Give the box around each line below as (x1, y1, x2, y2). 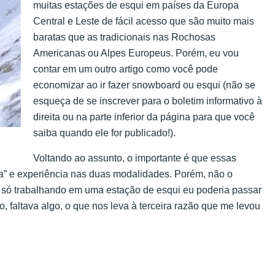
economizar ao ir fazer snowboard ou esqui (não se (33, 80, 255, 91)
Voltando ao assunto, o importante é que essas (33, 152, 236, 163)
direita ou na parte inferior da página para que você (33, 112, 255, 123)
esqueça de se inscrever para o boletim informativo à (33, 96, 262, 107)
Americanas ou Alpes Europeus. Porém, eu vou (33, 48, 239, 59)
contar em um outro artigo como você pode (33, 64, 218, 75)
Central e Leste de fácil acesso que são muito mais (33, 16, 254, 27)
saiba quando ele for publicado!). (33, 128, 176, 139)
